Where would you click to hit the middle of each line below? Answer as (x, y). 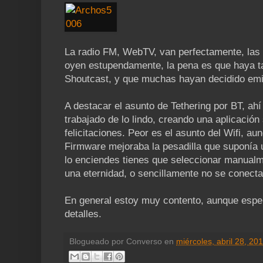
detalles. (83, 214)
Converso (144, 241)
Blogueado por (98, 241)
